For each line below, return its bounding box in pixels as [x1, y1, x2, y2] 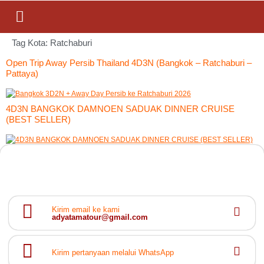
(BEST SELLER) [6, 114, 71, 124]
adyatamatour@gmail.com [51, 212, 148, 222]
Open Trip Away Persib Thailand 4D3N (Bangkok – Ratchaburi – [6, 58, 252, 68]
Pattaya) [6, 68, 38, 78]
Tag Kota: [12, 38, 50, 48]
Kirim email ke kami [51, 204, 120, 214]
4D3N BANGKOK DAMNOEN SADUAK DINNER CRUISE [6, 104, 235, 114]
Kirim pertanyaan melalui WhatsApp [51, 248, 174, 257]
